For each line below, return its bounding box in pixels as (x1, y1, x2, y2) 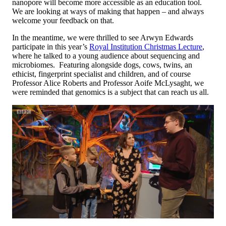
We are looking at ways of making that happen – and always (12, 7, 204, 16)
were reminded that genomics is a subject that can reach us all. (12, 88, 209, 97)
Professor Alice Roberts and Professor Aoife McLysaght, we (12, 79, 204, 88)
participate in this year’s (12, 42, 89, 51)
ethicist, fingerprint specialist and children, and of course (12, 70, 191, 79)
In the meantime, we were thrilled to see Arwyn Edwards (12, 33, 193, 42)
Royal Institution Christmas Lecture (89, 42, 202, 51)
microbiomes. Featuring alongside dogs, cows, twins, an (12, 61, 192, 70)
